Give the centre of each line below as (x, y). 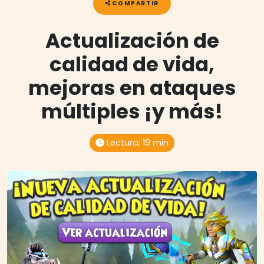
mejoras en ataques (132, 88)
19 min (155, 143)
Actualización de (132, 41)
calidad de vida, (132, 65)
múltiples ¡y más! (132, 112)
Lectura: (123, 143)
